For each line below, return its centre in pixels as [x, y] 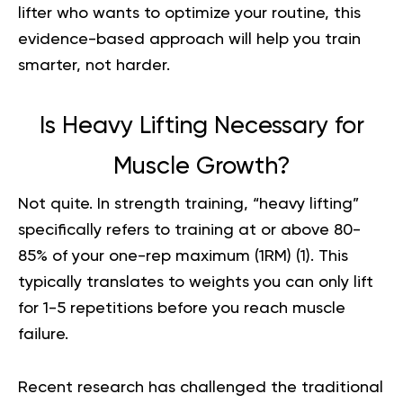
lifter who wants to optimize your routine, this [189, 13]
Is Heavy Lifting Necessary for [201, 126]
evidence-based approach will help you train [189, 40]
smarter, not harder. [94, 66]
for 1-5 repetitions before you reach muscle [182, 309]
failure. [43, 335]
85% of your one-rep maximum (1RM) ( [159, 256]
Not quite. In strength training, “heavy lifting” [188, 204]
